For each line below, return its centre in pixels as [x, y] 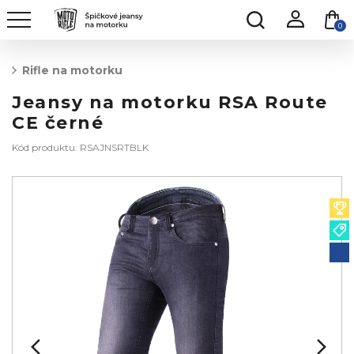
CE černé [58, 123]
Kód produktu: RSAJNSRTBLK [80, 147]
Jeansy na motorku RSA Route [170, 102]
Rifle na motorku [72, 70]
